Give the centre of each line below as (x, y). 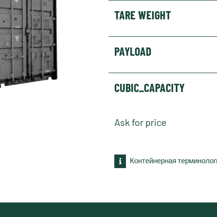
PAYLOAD (133, 51)
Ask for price (140, 122)
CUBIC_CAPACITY (149, 87)
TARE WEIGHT (143, 15)
